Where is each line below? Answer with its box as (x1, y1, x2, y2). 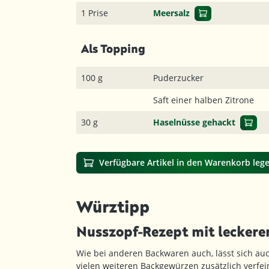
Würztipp (76, 197, 150, 216)
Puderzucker (153, 72, 204, 83)
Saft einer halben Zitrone (153, 94, 254, 106)
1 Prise (81, 7, 108, 19)
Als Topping (81, 41, 145, 55)
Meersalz (153, 7, 190, 19)
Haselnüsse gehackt (153, 116, 235, 128)
